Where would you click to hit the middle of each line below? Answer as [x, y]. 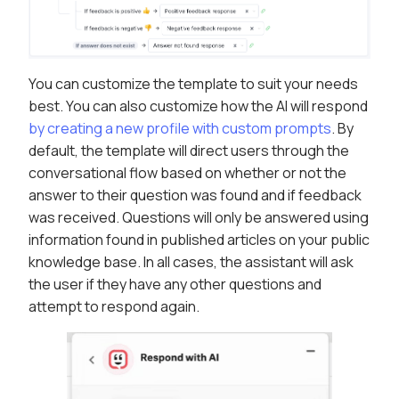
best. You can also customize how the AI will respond [198, 106]
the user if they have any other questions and [175, 285]
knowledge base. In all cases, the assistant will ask [191, 262]
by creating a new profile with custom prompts [180, 129]
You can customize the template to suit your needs [193, 84]
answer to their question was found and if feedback [195, 195]
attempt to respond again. [114, 307]
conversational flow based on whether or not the [187, 173]
